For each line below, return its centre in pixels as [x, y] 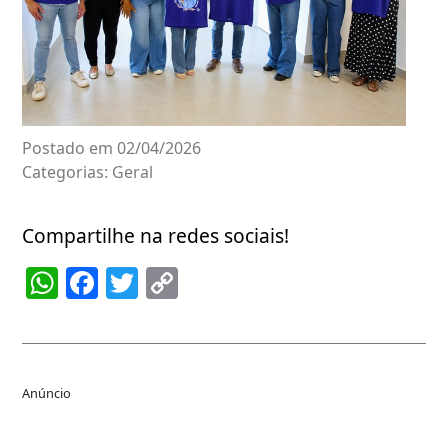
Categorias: [67, 172]
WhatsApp [135, 283]
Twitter [190, 283]
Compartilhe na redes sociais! [155, 236]
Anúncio [46, 393]
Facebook [169, 283]
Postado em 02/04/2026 [111, 148]
